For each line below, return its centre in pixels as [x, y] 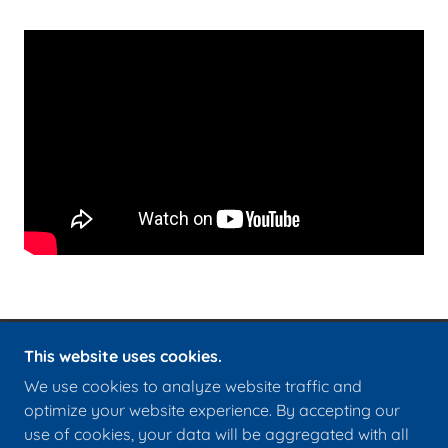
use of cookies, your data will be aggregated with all [216, 434]
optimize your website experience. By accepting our [212, 410]
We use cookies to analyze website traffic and [193, 386]
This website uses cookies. [123, 356]
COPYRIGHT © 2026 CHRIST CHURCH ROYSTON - [224, 367]
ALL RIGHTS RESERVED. [224, 385]
